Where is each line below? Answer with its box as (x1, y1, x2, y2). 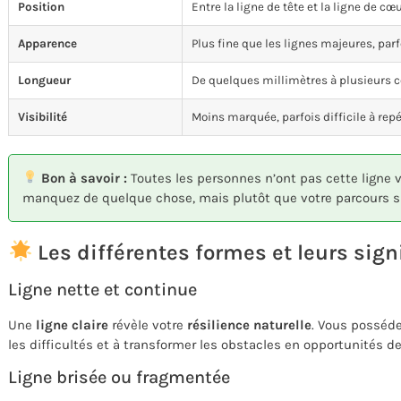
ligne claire (36, 316, 108, 333)
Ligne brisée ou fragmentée (8, 367, 230, 388)
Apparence (18, 36, 77, 50)
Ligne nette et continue (8, 278, 197, 300)
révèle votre (108, 316, 187, 333)
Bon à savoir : (38, 169, 128, 186)
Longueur (18, 73, 71, 87)
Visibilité (18, 109, 67, 124)
